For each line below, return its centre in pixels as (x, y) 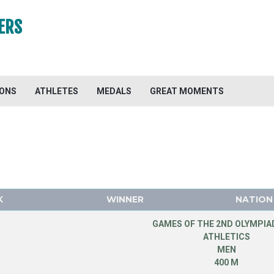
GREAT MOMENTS (187, 91)
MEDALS (114, 91)
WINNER (125, 199)
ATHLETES (57, 91)
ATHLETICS (226, 237)
